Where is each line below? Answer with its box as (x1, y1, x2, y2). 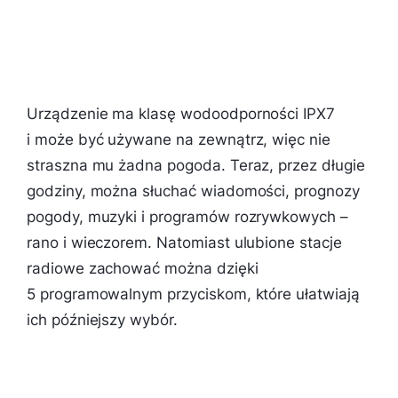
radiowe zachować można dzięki (27, 259, 259, 277)
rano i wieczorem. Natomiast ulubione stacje (27, 233, 342, 251)
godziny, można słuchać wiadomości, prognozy (27, 181, 360, 200)
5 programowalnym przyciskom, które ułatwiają (27, 284, 360, 303)
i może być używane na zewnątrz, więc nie (27, 130, 330, 148)
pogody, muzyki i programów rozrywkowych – (27, 207, 348, 226)
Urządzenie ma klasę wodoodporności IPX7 (27, 104, 336, 123)
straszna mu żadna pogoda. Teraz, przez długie (27, 155, 365, 174)
